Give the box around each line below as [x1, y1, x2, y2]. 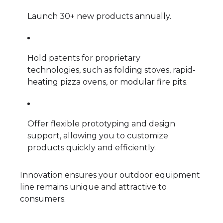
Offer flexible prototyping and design [27, 118, 175, 128]
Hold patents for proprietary [27, 53, 140, 63]
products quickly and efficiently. [27, 142, 156, 152]
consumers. [20, 194, 66, 204]
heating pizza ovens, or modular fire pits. [27, 77, 188, 87]
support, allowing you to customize [27, 130, 168, 140]
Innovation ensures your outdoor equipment [20, 170, 200, 180]
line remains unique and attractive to [20, 182, 167, 192]
